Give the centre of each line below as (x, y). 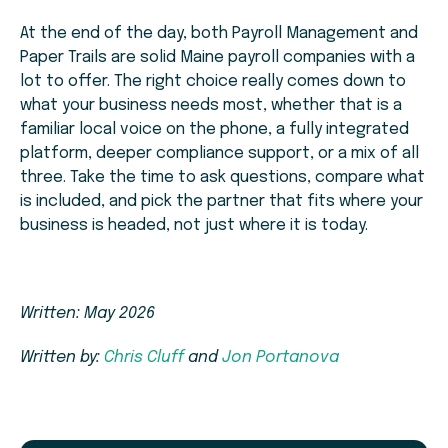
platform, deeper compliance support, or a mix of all (219, 154)
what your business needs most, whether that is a (211, 106)
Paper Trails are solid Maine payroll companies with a (217, 58)
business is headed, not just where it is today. (194, 226)
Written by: (62, 358)
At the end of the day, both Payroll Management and (219, 34)
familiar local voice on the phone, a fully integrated (214, 130)
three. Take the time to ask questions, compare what (222, 178)
